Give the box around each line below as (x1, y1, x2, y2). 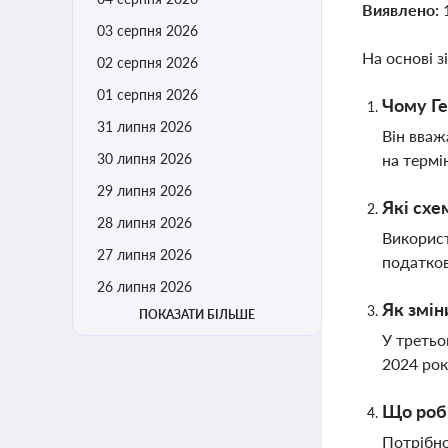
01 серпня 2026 (97, 86, 198, 103)
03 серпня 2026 (97, 22, 198, 39)
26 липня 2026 (97, 278, 192, 295)
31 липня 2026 (97, 118, 192, 135)
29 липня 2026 (97, 182, 192, 199)
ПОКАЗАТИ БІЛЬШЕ (139, 307, 255, 322)
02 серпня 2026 (97, 54, 198, 71)
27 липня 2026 (97, 246, 192, 263)
